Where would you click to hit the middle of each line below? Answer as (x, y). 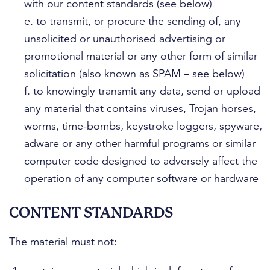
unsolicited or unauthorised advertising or (125, 39)
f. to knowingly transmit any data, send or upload (142, 91)
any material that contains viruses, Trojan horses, (140, 108)
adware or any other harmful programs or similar (140, 143)
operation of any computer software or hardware (141, 178)
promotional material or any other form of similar (141, 56)
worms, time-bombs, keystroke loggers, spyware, (143, 126)
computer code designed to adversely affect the (141, 161)
